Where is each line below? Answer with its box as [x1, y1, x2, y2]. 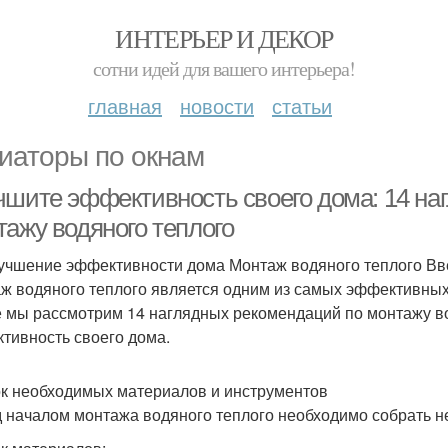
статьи [272, 91, 332, 120]
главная [88, 91, 162, 120]
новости [180, 91, 254, 120]
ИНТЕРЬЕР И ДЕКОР [115, 21, 333, 55]
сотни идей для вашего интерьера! [93, 55, 355, 82]
